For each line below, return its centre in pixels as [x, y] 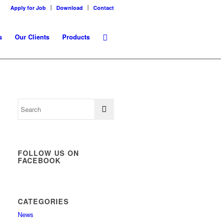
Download [70, 8]
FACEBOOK [39, 160]
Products [76, 37]
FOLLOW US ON [49, 153]
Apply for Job [28, 8]
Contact [104, 8]
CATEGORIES [44, 201]
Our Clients [32, 37]
